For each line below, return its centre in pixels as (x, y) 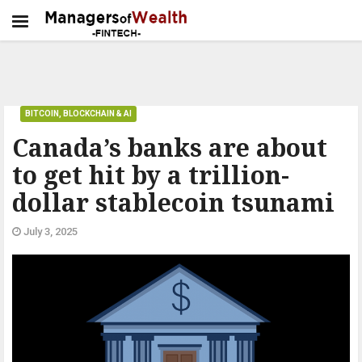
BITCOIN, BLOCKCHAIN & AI (78, 114)
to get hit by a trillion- (151, 175)
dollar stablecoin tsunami (173, 202)
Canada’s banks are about (170, 147)
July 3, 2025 (49, 232)
